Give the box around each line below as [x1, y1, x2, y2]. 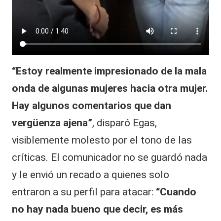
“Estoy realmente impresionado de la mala [12, 65, 207, 77]
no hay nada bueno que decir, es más [12, 203, 183, 216]
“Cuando [156, 186, 196, 198]
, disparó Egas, [92, 117, 157, 129]
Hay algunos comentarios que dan [12, 100, 171, 112]
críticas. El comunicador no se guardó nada [12, 151, 207, 164]
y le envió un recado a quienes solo [12, 169, 169, 181]
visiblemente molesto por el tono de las [12, 134, 192, 147]
